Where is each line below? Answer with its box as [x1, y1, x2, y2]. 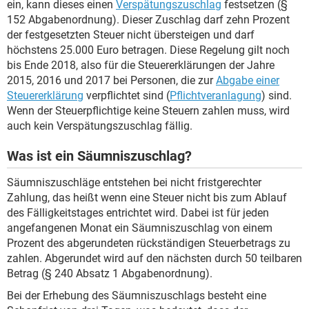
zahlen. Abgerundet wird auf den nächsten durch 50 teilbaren [7, 251, 302, 265]
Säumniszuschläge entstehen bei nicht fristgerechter [7, 175, 261, 189]
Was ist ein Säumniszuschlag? [7, 147, 192, 164]
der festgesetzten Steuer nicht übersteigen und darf [7, 28, 255, 41]
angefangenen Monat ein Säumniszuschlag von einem [7, 221, 272, 235]
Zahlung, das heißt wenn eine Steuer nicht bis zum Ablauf [7, 190, 287, 204]
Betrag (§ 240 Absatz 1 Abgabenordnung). [7, 266, 212, 280]
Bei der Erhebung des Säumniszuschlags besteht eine [7, 288, 266, 302]
